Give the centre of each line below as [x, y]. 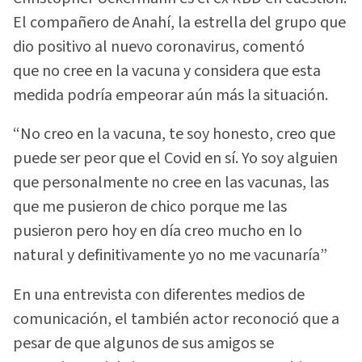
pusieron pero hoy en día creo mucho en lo [158, 232]
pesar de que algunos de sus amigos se [143, 343]
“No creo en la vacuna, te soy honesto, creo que [174, 135]
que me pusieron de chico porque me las [150, 207]
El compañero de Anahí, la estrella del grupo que [179, 23]
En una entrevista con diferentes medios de [159, 295]
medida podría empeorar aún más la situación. [170, 96]
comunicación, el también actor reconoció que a [176, 319]
